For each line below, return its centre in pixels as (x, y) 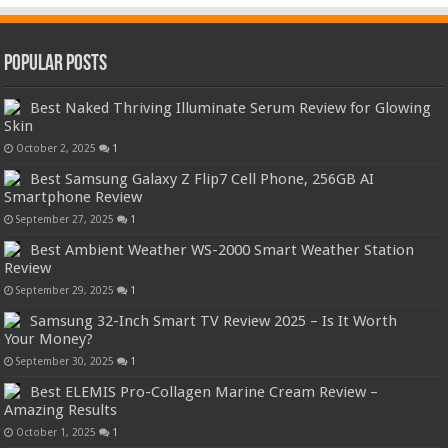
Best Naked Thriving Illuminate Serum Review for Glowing (231, 108)
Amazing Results (61, 410)
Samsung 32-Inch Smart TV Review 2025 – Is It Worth (214, 321)
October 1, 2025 (56, 432)
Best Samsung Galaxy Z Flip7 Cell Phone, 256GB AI (202, 179)
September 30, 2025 (65, 361)
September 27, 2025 (65, 219)
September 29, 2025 (65, 290)
